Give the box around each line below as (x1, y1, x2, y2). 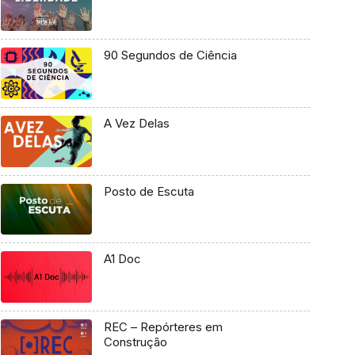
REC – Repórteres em (103, 319, 223, 335)
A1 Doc (103, 251, 141, 267)
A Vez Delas (103, 115, 170, 131)
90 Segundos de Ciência (103, 48, 237, 63)
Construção (103, 334, 167, 350)
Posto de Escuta (103, 183, 194, 199)
